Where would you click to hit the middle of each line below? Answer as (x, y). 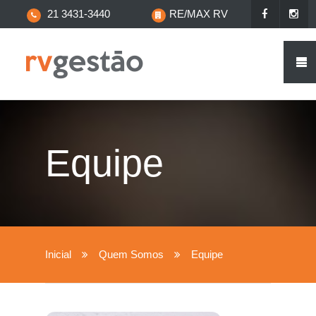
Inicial (58, 254)
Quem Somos (131, 254)
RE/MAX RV (198, 14)
